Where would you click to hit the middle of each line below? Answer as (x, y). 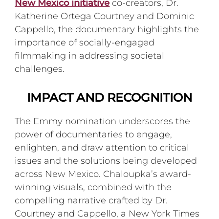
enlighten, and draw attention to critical (102, 147)
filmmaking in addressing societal (90, 55)
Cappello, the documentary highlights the (107, 29)
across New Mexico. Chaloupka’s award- (103, 174)
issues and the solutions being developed (106, 161)
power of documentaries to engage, (94, 134)
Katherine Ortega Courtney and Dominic (105, 16)
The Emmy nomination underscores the (103, 121)
